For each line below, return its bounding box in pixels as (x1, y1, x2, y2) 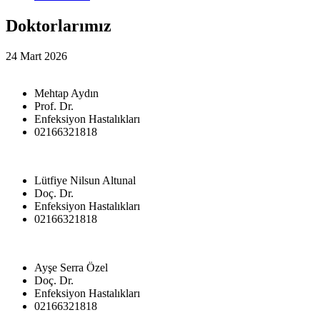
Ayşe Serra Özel (34, 261, 108, 274)
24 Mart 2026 (6, 49, 67, 62)
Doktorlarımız (6, 16, 111, 35)
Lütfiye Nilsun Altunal (34, 174, 136, 186)
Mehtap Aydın (34, 86, 99, 99)
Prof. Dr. (34, 99, 74, 112)
